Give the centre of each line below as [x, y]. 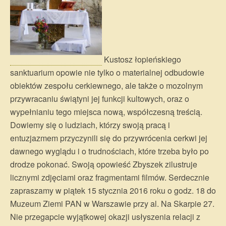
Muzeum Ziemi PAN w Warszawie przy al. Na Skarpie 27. [112, 204]
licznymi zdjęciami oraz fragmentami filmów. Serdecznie [110, 178]
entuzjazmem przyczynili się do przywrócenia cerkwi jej [109, 138]
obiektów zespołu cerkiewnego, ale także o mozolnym [106, 86]
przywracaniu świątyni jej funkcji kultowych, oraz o [100, 99]
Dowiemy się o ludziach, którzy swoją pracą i [90, 125]
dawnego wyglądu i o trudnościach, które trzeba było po [109, 151]
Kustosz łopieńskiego [142, 60]
